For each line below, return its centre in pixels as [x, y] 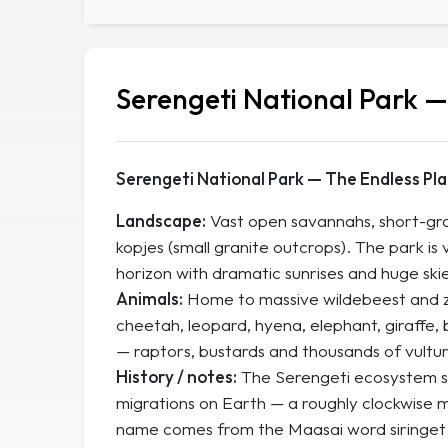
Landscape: [161, 220]
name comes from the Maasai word [253, 428]
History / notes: [176, 376]
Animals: [149, 298]
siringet [418, 428]
